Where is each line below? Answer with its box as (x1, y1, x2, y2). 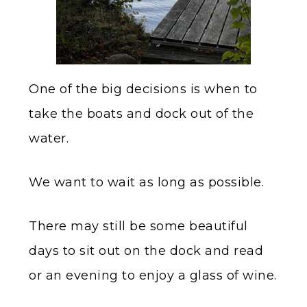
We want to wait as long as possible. (29, 174, 264, 190)
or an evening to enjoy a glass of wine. (29, 267, 277, 283)
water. (29, 130, 69, 146)
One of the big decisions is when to (29, 81, 258, 97)
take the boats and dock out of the (29, 106, 254, 121)
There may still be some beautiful (29, 218, 248, 234)
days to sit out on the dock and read (29, 243, 263, 258)
